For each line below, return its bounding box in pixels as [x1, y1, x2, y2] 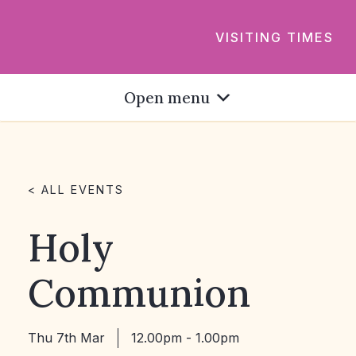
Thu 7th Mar [28, 330, 105, 346]
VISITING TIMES [215, 29, 334, 44]
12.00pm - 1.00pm [131, 330, 239, 346]
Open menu [123, 88, 210, 107]
